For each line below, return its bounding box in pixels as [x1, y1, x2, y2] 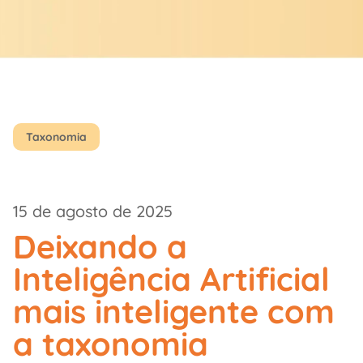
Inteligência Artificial [13, 258, 330, 299]
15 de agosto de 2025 [13, 201, 173, 221]
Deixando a [13, 226, 187, 267]
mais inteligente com [13, 291, 335, 331]
